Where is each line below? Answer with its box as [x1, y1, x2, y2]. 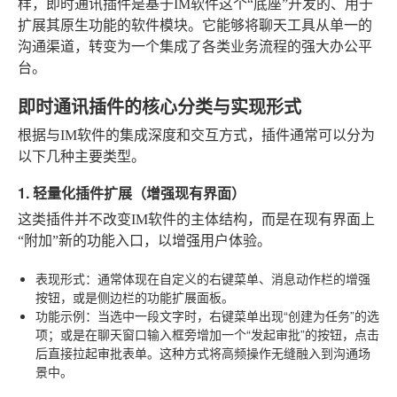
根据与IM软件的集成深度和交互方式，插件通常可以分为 [18, 127, 375, 143]
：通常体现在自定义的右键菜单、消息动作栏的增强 [85, 269, 370, 287]
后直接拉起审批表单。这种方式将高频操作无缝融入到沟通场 [35, 343, 370, 362]
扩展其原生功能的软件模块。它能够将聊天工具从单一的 [18, 17, 372, 33]
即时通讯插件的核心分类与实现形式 [18, 92, 301, 119]
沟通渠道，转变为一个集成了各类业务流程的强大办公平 [18, 38, 372, 54]
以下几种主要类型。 [18, 148, 145, 164]
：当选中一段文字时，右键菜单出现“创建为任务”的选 [85, 306, 379, 324]
